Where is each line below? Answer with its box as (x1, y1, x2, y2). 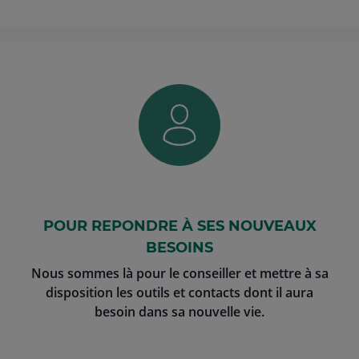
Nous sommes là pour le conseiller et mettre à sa (30, 264, 329, 282)
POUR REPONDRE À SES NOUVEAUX (42, 217, 317, 235)
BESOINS (146, 239, 213, 256)
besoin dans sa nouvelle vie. (95, 303, 264, 321)
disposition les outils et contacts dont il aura (46, 284, 313, 301)
